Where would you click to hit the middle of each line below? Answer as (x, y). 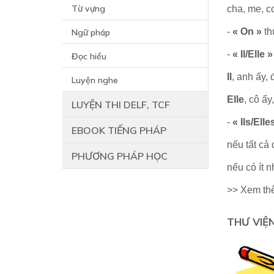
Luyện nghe (95, 80)
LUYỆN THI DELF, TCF (121, 105)
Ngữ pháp (91, 32)
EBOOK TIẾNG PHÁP (119, 130)
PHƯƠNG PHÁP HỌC (120, 156)
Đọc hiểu (89, 56)
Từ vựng (88, 9)
